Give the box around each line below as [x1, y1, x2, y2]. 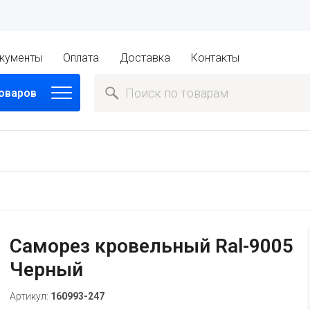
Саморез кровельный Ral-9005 [9, 234, 293, 257]
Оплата [63, 51, 100, 64]
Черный [9, 257, 83, 281]
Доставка [120, 51, 171, 64]
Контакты [191, 51, 240, 64]
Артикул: [9, 290, 51, 302]
